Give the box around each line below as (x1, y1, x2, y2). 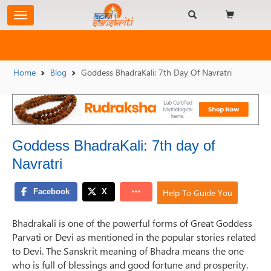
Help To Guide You (162, 186, 232, 198)
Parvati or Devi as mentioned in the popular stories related (12, 230, 256, 244)
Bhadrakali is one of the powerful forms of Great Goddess (12, 217, 252, 230)
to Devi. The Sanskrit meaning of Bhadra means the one (12, 244, 244, 258)
